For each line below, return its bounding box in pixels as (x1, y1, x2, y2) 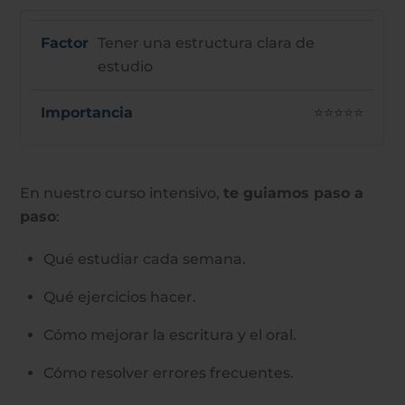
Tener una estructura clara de (98, 33, 316, 52)
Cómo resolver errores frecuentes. (43, 363, 294, 381)
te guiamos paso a (223, 184, 364, 202)
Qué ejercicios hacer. (43, 287, 196, 306)
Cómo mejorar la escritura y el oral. (43, 325, 297, 344)
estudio (98, 57, 154, 75)
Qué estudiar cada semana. (43, 250, 246, 268)
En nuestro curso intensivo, (20, 184, 224, 202)
